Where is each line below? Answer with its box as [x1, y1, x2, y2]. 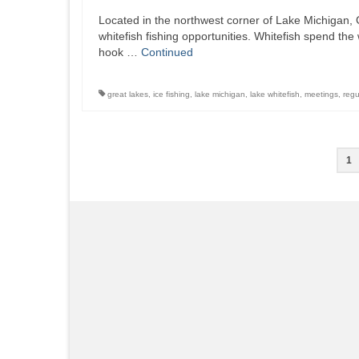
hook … [99, 46, 141, 58]
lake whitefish [250, 90, 300, 99]
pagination [81, 175, 199, 206]
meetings [305, 90, 338, 99]
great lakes [107, 90, 148, 99]
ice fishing [153, 90, 190, 99]
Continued [141, 46, 193, 58]
